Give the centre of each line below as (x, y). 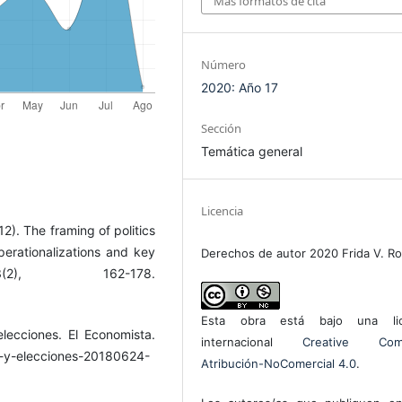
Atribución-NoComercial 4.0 (279, 364)
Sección (222, 129)
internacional (252, 342)
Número (224, 65)
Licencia (223, 211)
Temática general (252, 152)
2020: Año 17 (240, 88)
